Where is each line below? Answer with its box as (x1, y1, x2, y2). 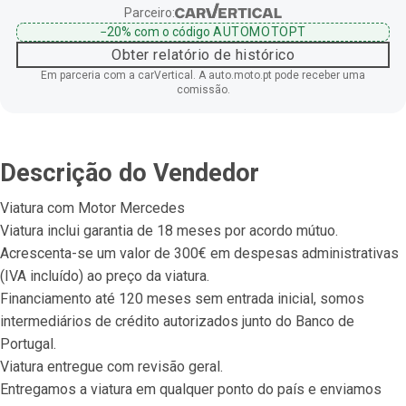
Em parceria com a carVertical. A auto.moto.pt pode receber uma (41, 68, 365, 82)
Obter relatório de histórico (111, 45, 295, 63)
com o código (134, 24, 211, 39)
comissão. (176, 82, 230, 96)
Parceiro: (123, 5, 175, 20)
